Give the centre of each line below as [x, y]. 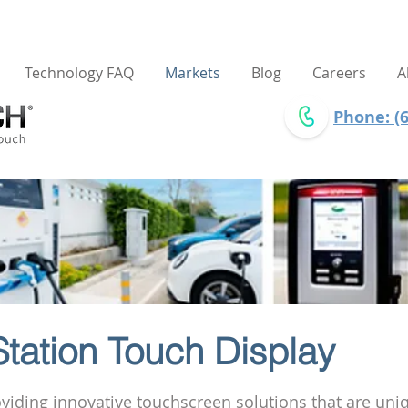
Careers [339, 73]
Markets [193, 73]
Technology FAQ [79, 73]
